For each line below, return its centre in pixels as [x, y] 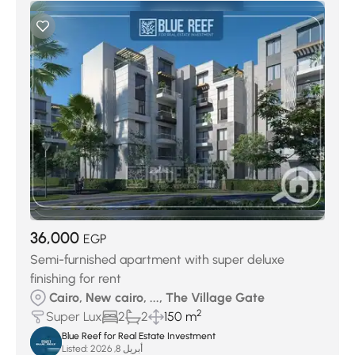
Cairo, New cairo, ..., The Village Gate [157, 298]
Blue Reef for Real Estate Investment [139, 336]
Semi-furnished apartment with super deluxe [157, 260]
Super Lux [74, 317]
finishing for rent [76, 279]
